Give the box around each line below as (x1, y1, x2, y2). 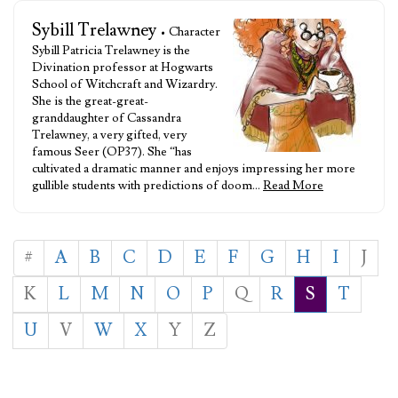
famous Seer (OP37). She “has (32, 144, 192, 160)
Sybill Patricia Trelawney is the (32, 43, 190, 59)
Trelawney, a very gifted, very (32, 127, 187, 143)
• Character (160, 24, 220, 40)
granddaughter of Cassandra (32, 110, 181, 126)
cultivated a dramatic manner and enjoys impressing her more (32, 161, 355, 177)
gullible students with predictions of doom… (32, 178, 263, 194)
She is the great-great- (32, 93, 148, 109)
